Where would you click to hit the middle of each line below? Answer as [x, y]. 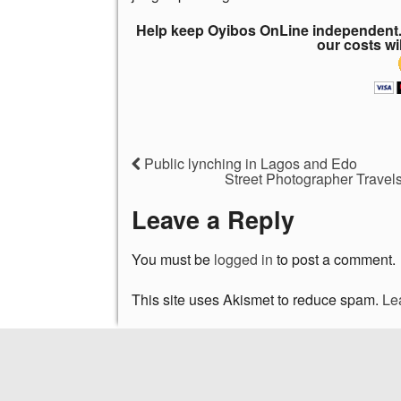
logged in [243, 260]
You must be [173, 260]
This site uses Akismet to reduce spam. [257, 300]
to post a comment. [334, 260]
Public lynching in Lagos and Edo [249, 163]
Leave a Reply [213, 219]
